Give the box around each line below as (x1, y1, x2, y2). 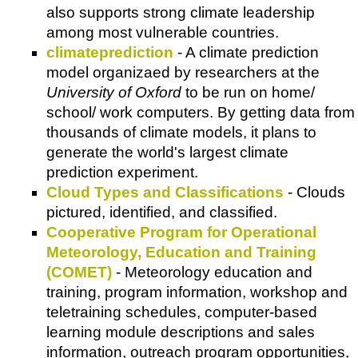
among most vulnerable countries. (46, 23, 279, 41)
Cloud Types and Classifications (46, 183, 284, 201)
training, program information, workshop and (46, 283, 348, 300)
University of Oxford (46, 83, 181, 101)
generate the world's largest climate (46, 143, 288, 161)
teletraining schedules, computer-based (46, 303, 317, 320)
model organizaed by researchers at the (46, 63, 320, 81)
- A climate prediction (173, 43, 319, 61)
